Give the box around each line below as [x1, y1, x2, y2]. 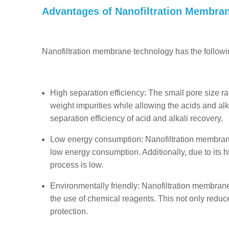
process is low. [50, 161, 103, 169]
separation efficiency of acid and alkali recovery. [50, 114, 223, 123]
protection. [50, 207, 88, 216]
